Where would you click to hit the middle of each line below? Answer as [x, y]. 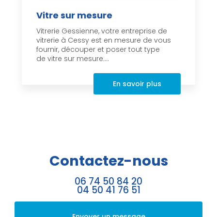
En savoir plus [137, 84]
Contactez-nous [108, 161]
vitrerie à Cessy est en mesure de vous [104, 40]
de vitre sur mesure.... [73, 59]
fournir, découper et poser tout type [98, 50]
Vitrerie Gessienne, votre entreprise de [102, 31]
